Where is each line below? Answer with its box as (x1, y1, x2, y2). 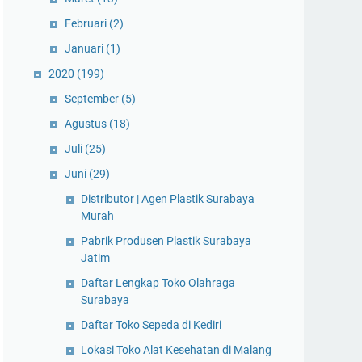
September (65, 92, 121, 105)
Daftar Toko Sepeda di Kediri (81, 318, 221, 331)
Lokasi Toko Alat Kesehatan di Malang (81, 343, 271, 356)
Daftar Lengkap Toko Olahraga (81, 276, 235, 289)
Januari (65, 42, 106, 55)
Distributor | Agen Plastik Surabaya (81, 192, 255, 205)
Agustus (65, 117, 109, 130)
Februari (65, 17, 109, 30)
